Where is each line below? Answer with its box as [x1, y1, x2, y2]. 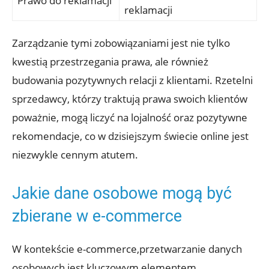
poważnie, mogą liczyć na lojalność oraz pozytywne [12, 110, 247, 124]
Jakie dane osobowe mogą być [12, 183, 232, 203]
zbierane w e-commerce [12, 206, 182, 226]
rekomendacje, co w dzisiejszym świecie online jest [12, 128, 249, 143]
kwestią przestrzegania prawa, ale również [12, 54, 208, 68]
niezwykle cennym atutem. [12, 147, 138, 162]
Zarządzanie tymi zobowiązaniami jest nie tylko [12, 35, 230, 50]
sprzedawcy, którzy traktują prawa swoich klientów [12, 91, 247, 106]
